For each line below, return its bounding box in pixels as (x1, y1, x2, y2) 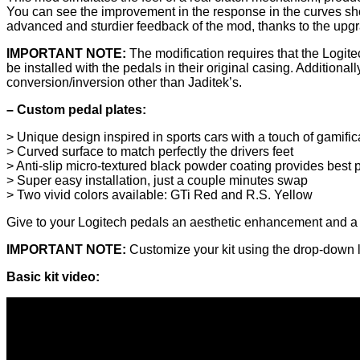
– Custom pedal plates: (6, 103, 146, 117)
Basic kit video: (6, 270, 100, 284)
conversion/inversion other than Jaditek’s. (6, 76, 242, 90)
